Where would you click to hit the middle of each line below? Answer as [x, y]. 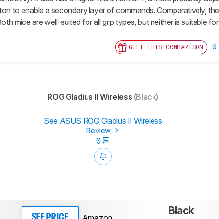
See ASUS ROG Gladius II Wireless [103, 121]
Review [99, 131]
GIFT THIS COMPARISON [166, 47]
